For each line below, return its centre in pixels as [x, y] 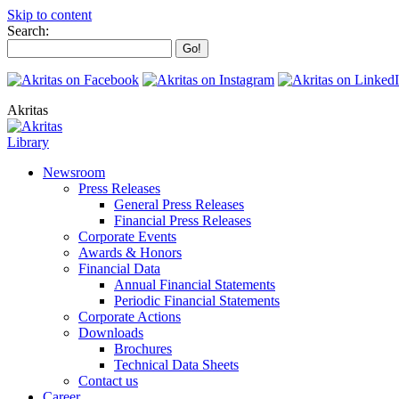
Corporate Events [127, 236]
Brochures [143, 349]
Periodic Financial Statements [197, 301]
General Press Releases [179, 204]
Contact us [108, 381]
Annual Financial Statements [195, 285]
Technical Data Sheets [176, 365]
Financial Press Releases [183, 220]
